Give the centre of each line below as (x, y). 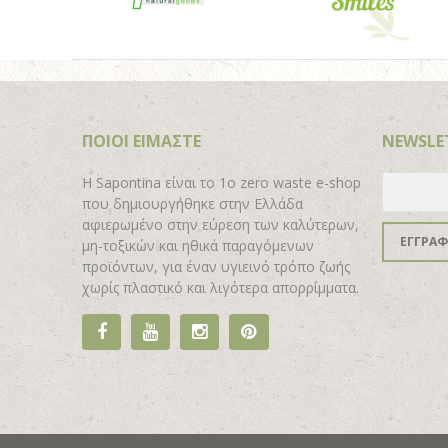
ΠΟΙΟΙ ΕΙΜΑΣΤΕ (141, 141)
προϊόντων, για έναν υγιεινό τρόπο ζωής (216, 267)
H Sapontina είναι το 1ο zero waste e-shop (221, 183)
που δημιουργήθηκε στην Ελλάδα (192, 204)
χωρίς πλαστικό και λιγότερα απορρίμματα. (220, 288)
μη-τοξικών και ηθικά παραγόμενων (198, 246)
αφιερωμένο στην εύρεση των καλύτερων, (220, 225)
